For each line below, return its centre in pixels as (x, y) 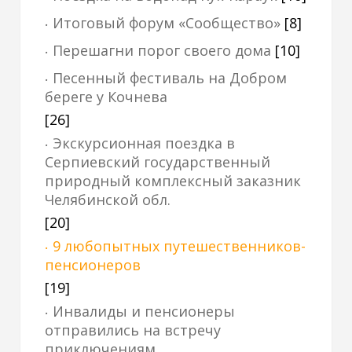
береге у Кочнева (106, 97)
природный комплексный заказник (173, 181)
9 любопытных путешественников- (179, 246)
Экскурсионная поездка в (144, 143)
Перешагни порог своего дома (162, 50)
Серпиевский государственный (158, 162)
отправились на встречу (133, 330)
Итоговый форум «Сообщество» (167, 23)
